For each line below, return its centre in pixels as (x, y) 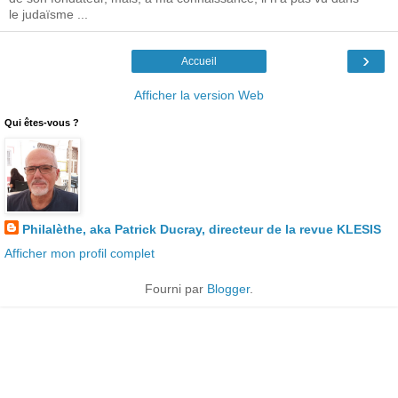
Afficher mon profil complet (80, 254)
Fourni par (176, 289)
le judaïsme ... (48, 14)
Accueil (199, 61)
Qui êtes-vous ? (42, 122)
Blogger (228, 289)
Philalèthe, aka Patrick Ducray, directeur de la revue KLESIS (202, 229)
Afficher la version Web (199, 95)
